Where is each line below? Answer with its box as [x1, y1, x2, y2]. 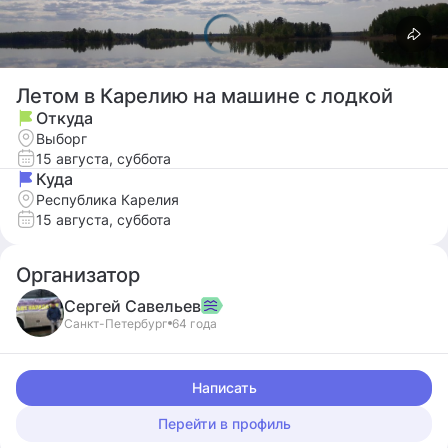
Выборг [36, 129, 87, 147]
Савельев [125, 295, 201, 316]
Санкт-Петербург [64, 315, 168, 331]
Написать [191, 379, 257, 396]
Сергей [64, 295, 125, 316]
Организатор [16, 263, 140, 287]
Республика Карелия [36, 190, 179, 208]
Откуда [36, 108, 93, 128]
